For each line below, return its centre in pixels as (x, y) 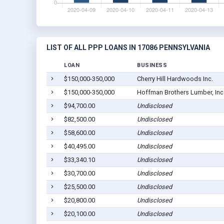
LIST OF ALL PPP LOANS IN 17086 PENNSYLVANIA (128, 48)
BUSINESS (152, 65)
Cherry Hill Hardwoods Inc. (175, 79)
